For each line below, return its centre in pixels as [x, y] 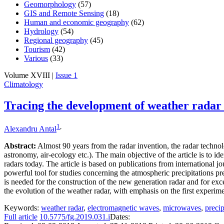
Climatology [23, 84]
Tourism [37, 49]
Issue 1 [66, 75]
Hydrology [41, 31]
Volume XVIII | [30, 75]
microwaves [182, 208]
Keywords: [21, 208]
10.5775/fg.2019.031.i [75, 217]
